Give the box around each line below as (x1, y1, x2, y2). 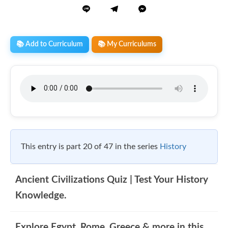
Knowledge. (15, 190, 67, 201)
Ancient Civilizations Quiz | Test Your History (15, 175, 208, 185)
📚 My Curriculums (98, 40, 156, 48)
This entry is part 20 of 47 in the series (21, 142, 160, 151)
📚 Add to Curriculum (16, 40, 83, 48)
